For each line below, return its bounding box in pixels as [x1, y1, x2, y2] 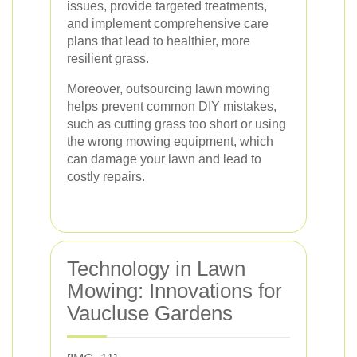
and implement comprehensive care [67, 16, 269, 30]
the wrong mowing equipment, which [67, 134, 273, 148]
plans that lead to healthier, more [67, 33, 250, 48]
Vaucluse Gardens [67, 300, 233, 325]
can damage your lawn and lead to [67, 151, 261, 166]
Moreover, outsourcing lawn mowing [67, 81, 270, 96]
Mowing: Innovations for [67, 278, 282, 303]
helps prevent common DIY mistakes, [67, 99, 277, 113]
